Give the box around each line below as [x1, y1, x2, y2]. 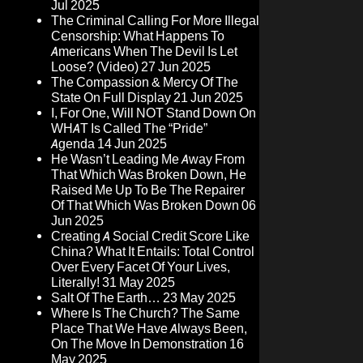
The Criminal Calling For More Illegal [51, 13, 259, 29]
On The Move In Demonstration [51, 336, 227, 352]
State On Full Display [51, 90, 171, 106]
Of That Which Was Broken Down [51, 198, 239, 214]
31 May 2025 [102, 275, 175, 291]
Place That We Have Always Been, [51, 321, 247, 337]
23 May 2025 [163, 290, 236, 306]
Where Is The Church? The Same [51, 305, 240, 322]
